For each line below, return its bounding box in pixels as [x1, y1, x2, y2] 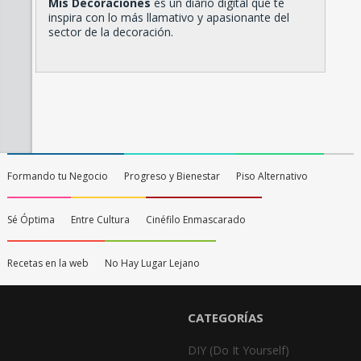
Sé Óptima [6, 212, 55, 226]
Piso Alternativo [235, 168, 308, 183]
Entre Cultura [70, 212, 130, 226]
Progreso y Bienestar [123, 168, 220, 183]
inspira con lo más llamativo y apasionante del [48, 9, 289, 25]
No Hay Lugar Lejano [104, 255, 200, 270]
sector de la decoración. [48, 23, 173, 39]
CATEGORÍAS [187, 309, 263, 326]
